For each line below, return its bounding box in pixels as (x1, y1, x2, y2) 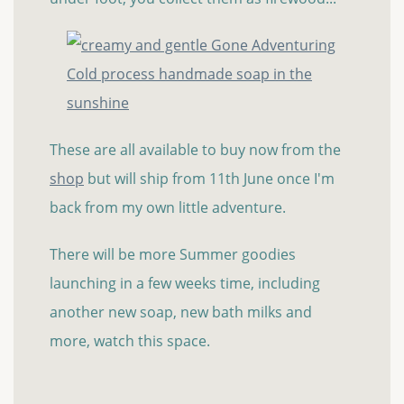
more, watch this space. (50, 331, 210, 352)
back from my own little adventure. (50, 197, 286, 218)
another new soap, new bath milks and (50, 302, 312, 323)
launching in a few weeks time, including (50, 273, 320, 294)
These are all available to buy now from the (50, 140, 341, 161)
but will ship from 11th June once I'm (84, 169, 335, 189)
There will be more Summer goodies (50, 244, 296, 265)
